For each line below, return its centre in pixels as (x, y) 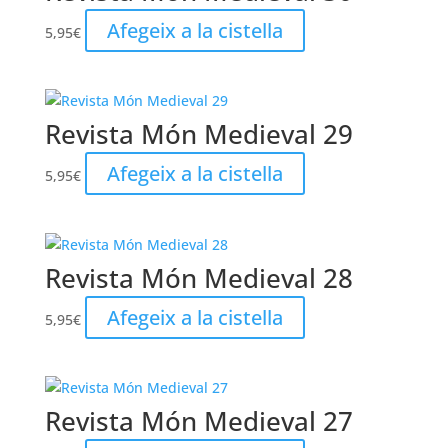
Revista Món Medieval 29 (198, 134)
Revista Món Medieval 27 (198, 420)
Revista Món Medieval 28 (198, 277)
